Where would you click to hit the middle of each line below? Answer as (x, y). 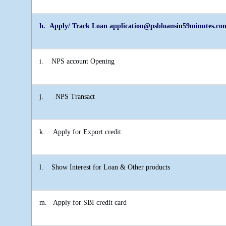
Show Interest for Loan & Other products (111, 167)
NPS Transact (75, 97)
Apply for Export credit (87, 132)
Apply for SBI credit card (90, 203)
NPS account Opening (83, 62)
